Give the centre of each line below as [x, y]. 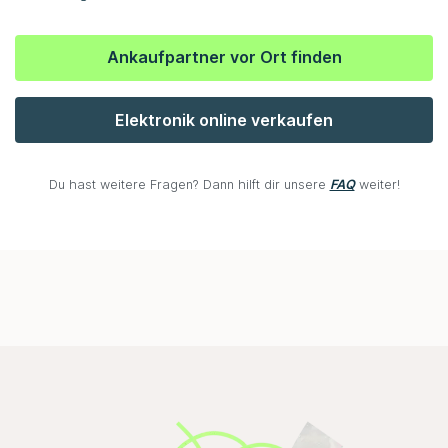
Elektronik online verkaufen [224, 119]
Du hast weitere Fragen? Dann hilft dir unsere [189, 185]
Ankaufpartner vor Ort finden [224, 57]
